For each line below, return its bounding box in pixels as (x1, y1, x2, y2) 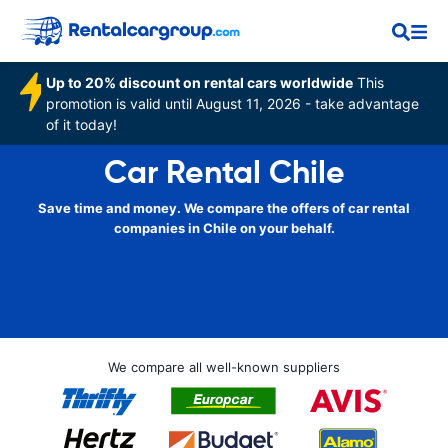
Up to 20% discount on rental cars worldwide (46, 74, 354, 91)
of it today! (46, 116, 118, 133)
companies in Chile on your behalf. (113, 220, 335, 236)
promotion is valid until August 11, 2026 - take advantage (46, 95, 420, 112)
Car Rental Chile (103, 152, 345, 192)
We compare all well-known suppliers (108, 359, 340, 375)
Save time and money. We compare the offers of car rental (38, 200, 410, 216)
